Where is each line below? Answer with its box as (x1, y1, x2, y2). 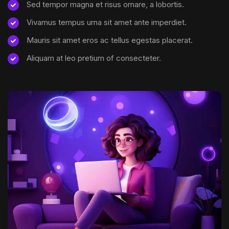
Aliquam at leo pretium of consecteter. (27, 53, 161, 63)
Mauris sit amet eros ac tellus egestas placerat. (27, 35, 193, 45)
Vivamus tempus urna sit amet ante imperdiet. (27, 17, 187, 28)
